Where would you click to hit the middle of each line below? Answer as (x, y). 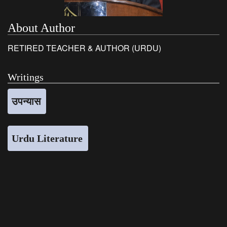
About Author (41, 28)
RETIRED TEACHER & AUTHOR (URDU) (84, 48)
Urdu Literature (47, 138)
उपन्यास (26, 101)
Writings (26, 77)
